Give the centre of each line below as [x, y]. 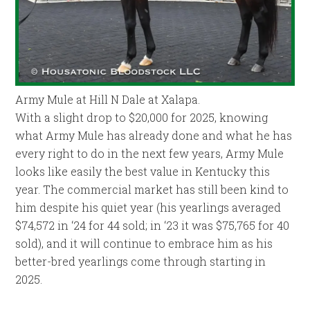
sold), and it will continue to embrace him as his [144, 243]
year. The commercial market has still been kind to [152, 189]
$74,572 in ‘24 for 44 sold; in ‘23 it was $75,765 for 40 [153, 225]
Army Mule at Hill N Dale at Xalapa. [108, 99]
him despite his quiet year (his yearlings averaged [148, 207]
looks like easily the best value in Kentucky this [143, 171]
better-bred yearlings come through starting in [141, 261]
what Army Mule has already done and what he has [154, 135]
